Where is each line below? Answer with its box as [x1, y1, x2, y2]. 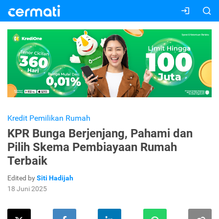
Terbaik [7, 154, 47, 168]
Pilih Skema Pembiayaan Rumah [7, 140, 177, 154]
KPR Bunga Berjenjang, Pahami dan [7, 127, 193, 141]
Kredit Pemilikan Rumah [7, 113, 90, 123]
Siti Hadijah [37, 174, 73, 182]
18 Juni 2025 [7, 185, 47, 193]
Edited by [7, 174, 37, 182]
